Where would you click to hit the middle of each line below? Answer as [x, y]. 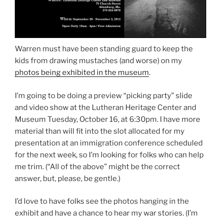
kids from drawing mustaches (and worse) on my [98, 61]
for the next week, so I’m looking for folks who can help [109, 155]
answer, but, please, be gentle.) [68, 178]
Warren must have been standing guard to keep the [104, 49]
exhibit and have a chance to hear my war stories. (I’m [106, 213]
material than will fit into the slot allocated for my [100, 131]
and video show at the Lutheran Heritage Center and [106, 107]
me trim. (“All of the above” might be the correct [97, 166]
